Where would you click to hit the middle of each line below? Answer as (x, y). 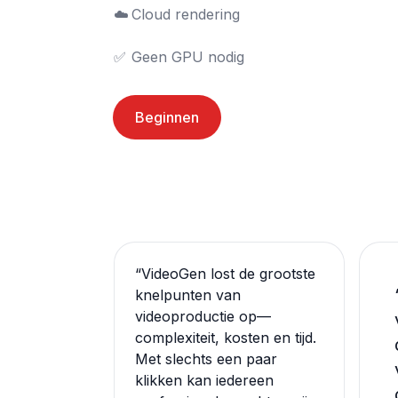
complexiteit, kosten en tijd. (226, 338)
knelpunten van (188, 295)
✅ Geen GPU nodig (188, 57)
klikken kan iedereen (204, 380)
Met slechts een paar (206, 359)
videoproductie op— (203, 316)
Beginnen (167, 117)
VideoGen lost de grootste (228, 274)
